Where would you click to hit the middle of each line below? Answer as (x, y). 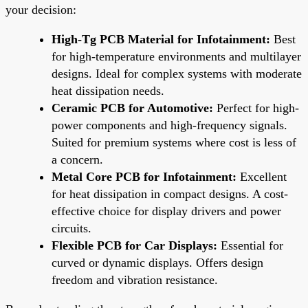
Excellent (262, 176)
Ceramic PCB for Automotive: (132, 108)
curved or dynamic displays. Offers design (157, 262)
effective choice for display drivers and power (166, 211)
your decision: (41, 9)
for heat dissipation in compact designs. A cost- (170, 194)
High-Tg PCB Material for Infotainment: (161, 39)
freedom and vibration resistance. (135, 279)
